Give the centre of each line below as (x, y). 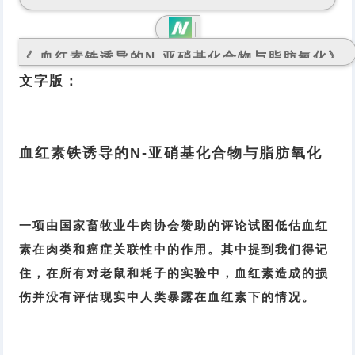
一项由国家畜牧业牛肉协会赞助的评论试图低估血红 (174, 226)
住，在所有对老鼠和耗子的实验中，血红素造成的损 (174, 273)
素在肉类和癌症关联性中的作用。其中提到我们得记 (174, 250)
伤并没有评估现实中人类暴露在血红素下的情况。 (168, 297)
